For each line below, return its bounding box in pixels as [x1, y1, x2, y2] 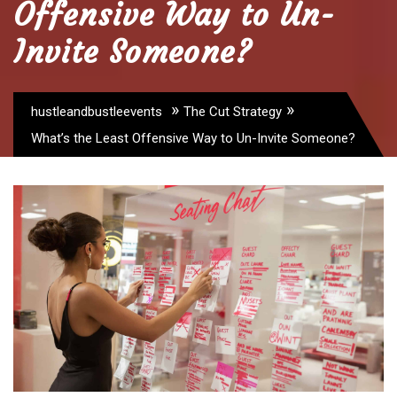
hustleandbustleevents [31, 104, 162, 120]
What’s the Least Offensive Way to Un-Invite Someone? [31, 130, 355, 146]
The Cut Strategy [183, 104, 282, 120]
